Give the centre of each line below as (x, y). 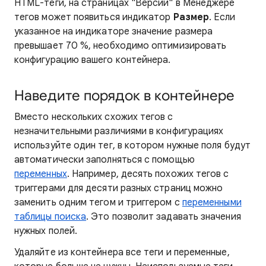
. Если (222, 17)
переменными (212, 202)
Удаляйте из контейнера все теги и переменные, (122, 252)
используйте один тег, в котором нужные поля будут (132, 145)
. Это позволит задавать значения (164, 217)
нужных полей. (46, 231)
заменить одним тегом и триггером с (98, 202)
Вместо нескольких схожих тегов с (94, 117)
